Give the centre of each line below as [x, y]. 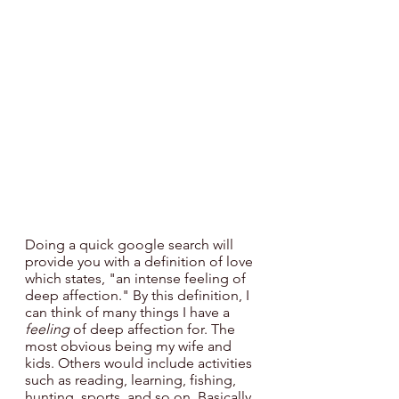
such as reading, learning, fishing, [132, 380]
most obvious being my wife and [130, 346]
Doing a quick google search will [131, 245]
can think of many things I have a [129, 313]
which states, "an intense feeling [127, 279]
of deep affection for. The [154, 330]
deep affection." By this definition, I [139, 296]
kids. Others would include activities [140, 363]
